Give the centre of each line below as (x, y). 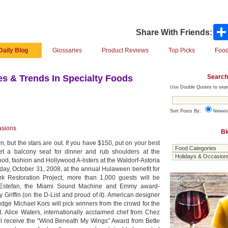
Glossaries (67, 50)
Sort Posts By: (186, 111)
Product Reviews (125, 50)
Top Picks (182, 50)
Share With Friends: (174, 32)
